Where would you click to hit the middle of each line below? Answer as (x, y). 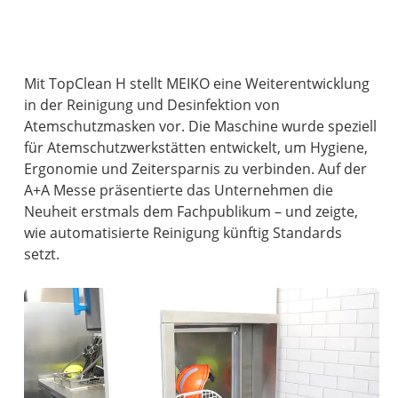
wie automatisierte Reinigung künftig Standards (183, 233)
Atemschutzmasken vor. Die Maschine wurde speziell (201, 127)
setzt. (42, 255)
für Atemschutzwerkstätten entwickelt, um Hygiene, (196, 148)
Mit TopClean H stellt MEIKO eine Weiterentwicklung (197, 84)
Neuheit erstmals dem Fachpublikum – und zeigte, (191, 212)
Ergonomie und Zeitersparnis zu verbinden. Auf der (196, 169)
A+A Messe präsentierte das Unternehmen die (179, 191)
